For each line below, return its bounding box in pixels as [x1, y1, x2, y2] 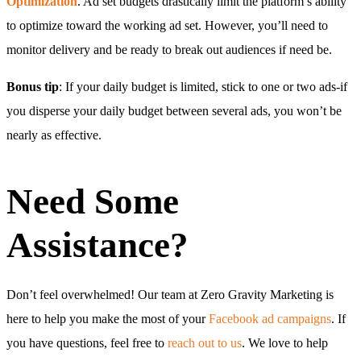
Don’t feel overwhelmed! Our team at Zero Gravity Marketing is [6, 288, 334, 302]
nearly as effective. [6, 128, 102, 143]
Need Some [6, 181, 179, 222]
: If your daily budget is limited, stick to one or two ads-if [59, 80, 347, 94]
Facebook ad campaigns [209, 312, 331, 326]
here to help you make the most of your [6, 312, 209, 326]
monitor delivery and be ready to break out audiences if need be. [6, 43, 332, 57]
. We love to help [242, 336, 328, 351]
